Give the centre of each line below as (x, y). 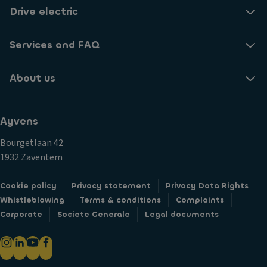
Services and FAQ (55, 45)
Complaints (200, 200)
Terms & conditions (120, 200)
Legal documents (182, 214)
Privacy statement (111, 186)
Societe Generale (94, 214)
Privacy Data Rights (207, 186)
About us (32, 78)
